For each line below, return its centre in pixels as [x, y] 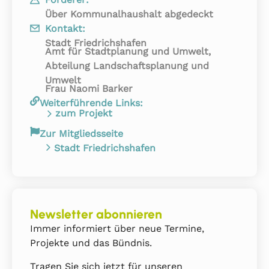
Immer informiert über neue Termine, [117, 229]
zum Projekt [84, 113]
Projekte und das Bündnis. [91, 243]
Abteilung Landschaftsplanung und [127, 66]
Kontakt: [65, 29]
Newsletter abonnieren [96, 214]
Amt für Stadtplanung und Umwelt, [128, 52]
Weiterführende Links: [91, 103]
